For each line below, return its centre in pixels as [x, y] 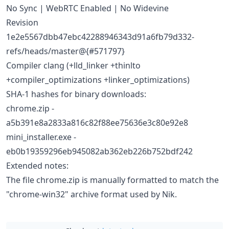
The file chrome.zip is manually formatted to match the [112, 180]
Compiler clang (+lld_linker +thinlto [73, 65]
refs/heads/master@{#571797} [65, 51]
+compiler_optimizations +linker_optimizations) [98, 80]
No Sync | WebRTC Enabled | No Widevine [87, 8]
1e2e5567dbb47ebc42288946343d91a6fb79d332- [100, 37]
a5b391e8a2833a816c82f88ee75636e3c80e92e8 [97, 123]
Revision [22, 22]
